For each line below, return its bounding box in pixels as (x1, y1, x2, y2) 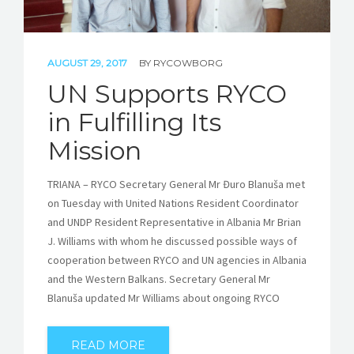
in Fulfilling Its (47, 106, 221, 137)
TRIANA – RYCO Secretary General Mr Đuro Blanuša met (47, 176, 305, 191)
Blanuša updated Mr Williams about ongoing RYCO (47, 290, 280, 305)
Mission (47, 134, 141, 166)
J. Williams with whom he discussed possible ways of (47, 233, 297, 248)
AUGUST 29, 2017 (47, 56, 130, 69)
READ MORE (71, 337, 145, 352)
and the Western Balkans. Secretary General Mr (47, 271, 270, 286)
